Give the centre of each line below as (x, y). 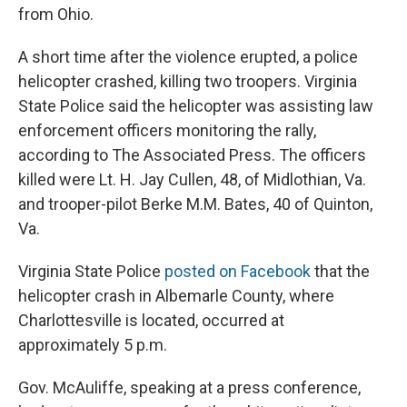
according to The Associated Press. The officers (192, 155)
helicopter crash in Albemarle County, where (176, 296)
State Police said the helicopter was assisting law (196, 106)
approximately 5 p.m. (93, 345)
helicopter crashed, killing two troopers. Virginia (188, 82)
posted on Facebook (238, 272)
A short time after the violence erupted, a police (188, 57)
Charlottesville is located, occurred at (151, 321)
